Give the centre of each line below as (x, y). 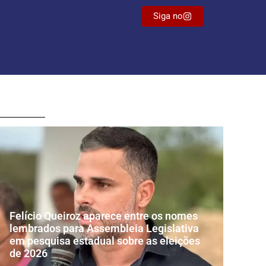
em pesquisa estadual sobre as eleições (105, 241)
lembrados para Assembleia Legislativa (104, 229)
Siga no (168, 16)
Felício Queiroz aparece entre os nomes (104, 216)
